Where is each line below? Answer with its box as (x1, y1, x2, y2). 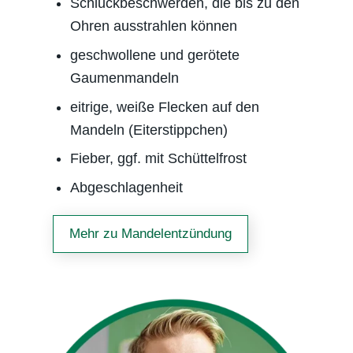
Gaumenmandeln (69, 69, 179, 86)
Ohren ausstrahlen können (69, 18, 237, 35)
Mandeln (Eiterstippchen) (69, 121, 228, 138)
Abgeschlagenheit (69, 180, 183, 196)
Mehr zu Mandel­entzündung (69, 226, 232, 242)
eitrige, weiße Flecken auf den (69, 98, 259, 115)
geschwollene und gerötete (69, 46, 240, 63)
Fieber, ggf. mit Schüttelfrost (69, 150, 247, 167)
